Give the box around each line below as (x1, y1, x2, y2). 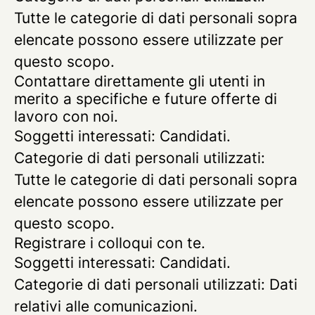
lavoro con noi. (14, 108, 118, 125)
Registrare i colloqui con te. (14, 234, 205, 252)
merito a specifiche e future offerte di (14, 90, 277, 108)
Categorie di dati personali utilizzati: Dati (14, 276, 297, 293)
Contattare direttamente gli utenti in (14, 72, 265, 90)
